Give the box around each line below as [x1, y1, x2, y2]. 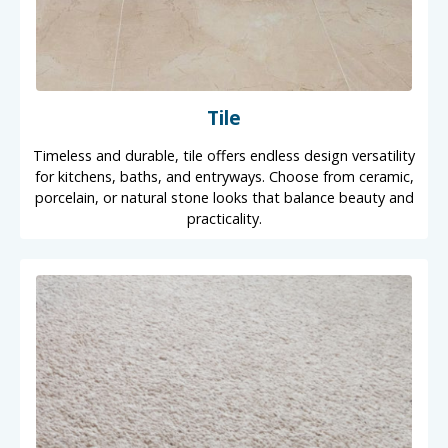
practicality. [186, 208, 262, 228]
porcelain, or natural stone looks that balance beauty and [34, 187, 414, 207]
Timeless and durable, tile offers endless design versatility [33, 145, 415, 165]
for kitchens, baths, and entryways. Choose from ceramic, [34, 166, 414, 186]
